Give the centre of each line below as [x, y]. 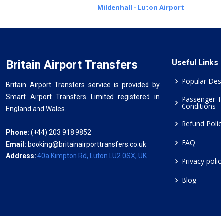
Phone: [18, 132]
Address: [22, 156]
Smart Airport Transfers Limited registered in [83, 97]
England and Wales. [36, 109]
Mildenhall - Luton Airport [140, 7]
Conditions [199, 106]
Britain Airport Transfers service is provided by [83, 85]
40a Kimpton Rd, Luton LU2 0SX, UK [92, 156]
